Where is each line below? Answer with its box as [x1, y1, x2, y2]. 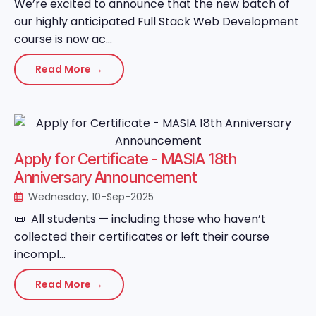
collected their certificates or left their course [14, 229, 269, 245]
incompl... [14, 246, 66, 262]
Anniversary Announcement [14, 168, 197, 186]
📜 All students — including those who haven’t [14, 211, 266, 227]
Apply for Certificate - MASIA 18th [14, 150, 237, 168]
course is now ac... [14, 31, 112, 47]
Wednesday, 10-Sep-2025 [25, 190, 154, 204]
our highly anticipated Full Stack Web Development [14, 13, 299, 30]
